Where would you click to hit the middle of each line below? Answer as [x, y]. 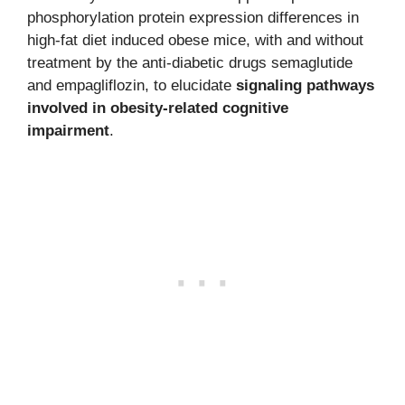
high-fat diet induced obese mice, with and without [195, 41]
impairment [68, 131]
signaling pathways [305, 86]
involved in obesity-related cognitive [158, 108]
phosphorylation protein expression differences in [193, 18]
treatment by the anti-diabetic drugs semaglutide [190, 63]
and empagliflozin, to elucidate [132, 86]
